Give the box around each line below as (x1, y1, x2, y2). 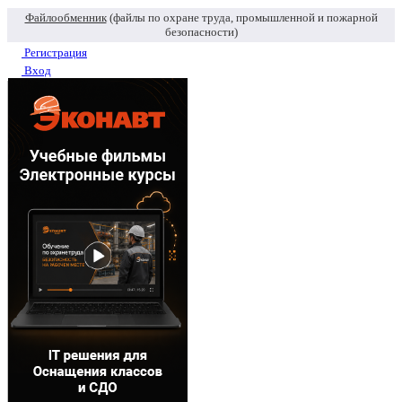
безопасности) (164, 24, 238, 39)
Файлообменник (24, 10, 107, 24)
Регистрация (24, 45, 87, 59)
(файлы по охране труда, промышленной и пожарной (106, 10, 378, 24)
